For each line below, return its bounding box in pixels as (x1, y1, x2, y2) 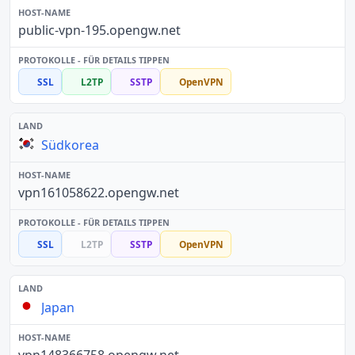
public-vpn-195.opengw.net (17, 21, 181, 39)
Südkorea (41, 136, 100, 154)
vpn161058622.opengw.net (17, 183, 179, 201)
